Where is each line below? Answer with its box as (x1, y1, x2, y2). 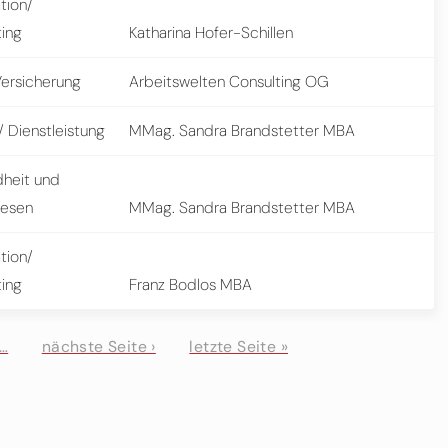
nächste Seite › (41, 336, 156, 358)
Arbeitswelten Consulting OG (129, 70, 330, 92)
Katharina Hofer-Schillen (129, 21, 294, 43)
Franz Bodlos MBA (129, 273, 253, 295)
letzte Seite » (189, 336, 289, 358)
